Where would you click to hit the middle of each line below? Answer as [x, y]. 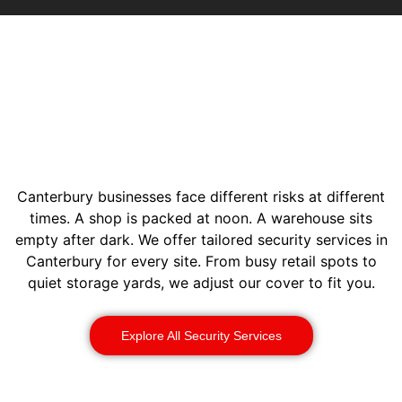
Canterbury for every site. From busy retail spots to [201, 262]
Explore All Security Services [201, 335]
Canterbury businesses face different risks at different [201, 197]
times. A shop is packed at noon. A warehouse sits [201, 218]
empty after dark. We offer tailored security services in [201, 240]
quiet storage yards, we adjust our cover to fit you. [201, 283]
